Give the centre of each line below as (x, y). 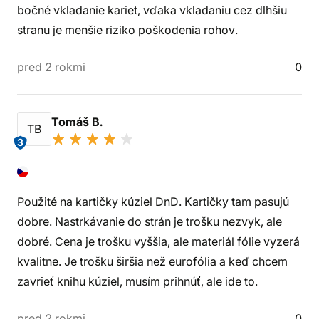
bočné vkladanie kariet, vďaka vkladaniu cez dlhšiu (152, 10)
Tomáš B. (78, 122)
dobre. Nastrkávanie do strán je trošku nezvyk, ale (150, 221)
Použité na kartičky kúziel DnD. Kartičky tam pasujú (153, 202)
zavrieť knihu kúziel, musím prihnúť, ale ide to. (137, 281)
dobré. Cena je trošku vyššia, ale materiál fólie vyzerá (158, 241)
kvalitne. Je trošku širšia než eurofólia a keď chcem (152, 261)
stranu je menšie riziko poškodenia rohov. (127, 30)
